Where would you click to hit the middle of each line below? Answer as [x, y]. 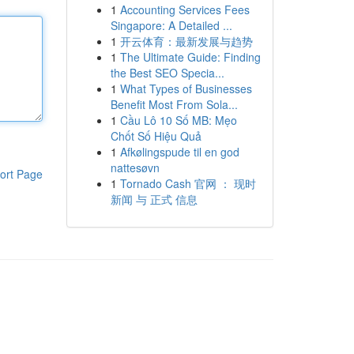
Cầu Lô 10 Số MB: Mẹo [178, 120]
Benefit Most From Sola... [174, 104]
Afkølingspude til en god [179, 152]
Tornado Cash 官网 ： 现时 [188, 183]
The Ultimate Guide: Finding [190, 57]
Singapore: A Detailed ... [171, 25]
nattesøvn [135, 168]
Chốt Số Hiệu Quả [156, 136]
